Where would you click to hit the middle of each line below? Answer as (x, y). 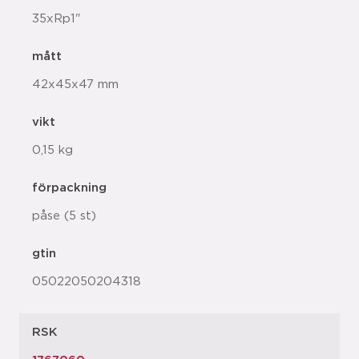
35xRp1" (56, 19)
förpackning (69, 188)
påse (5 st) (64, 216)
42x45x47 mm (75, 85)
